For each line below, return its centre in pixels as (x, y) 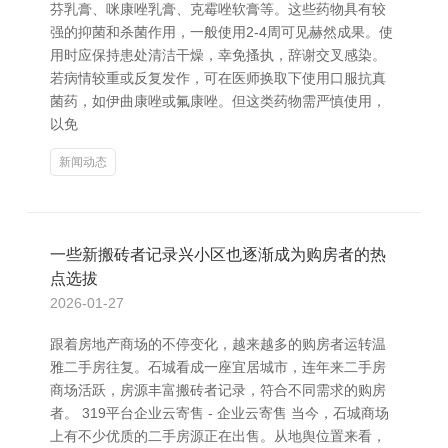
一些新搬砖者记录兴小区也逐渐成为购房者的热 (218, 254)
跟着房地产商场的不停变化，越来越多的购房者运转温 (218, 344)
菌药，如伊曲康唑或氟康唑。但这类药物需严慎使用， (218, 101)
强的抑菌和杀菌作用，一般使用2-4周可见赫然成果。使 (221, 32)
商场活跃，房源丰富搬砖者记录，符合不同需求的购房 (218, 390)
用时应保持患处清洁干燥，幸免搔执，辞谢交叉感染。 (218, 55)
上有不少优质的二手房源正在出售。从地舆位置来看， (218, 436)
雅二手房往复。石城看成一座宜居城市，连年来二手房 (218, 367)
